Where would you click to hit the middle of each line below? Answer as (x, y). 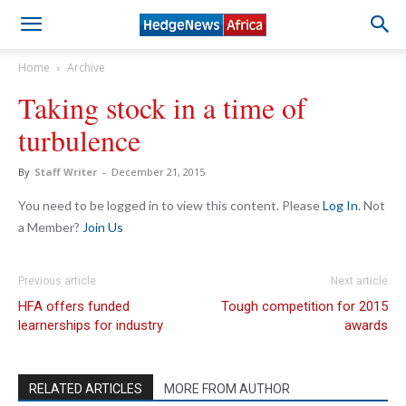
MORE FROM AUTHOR (227, 389)
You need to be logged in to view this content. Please (170, 205)
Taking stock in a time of (162, 107)
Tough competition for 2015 (304, 306)
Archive (86, 68)
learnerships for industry (91, 325)
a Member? (50, 227)
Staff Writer (66, 172)
